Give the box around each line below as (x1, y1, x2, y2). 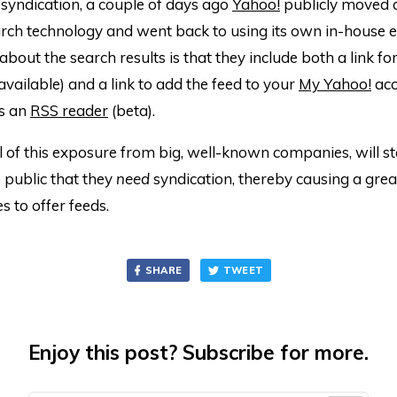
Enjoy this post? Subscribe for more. (28, 339, 369, 365)
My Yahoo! (299, 74, 371, 93)
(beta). (108, 101, 155, 120)
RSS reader (30, 101, 108, 120)
